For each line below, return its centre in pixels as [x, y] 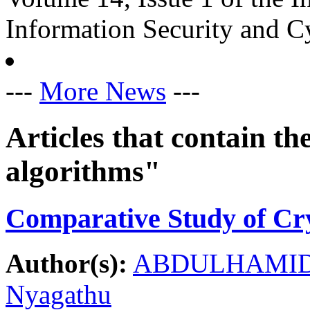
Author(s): [66, 263]
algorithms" [83, 172]
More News [103, 91]
